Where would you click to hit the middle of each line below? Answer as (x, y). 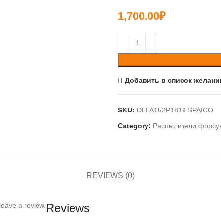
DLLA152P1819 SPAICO (175, 110)
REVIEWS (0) (110, 175)
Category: (134, 126)
